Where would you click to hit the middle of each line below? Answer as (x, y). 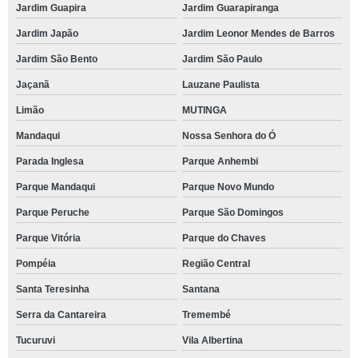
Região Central (216, 264)
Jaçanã (33, 85)
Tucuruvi (36, 340)
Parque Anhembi (220, 161)
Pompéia (36, 264)
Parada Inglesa (50, 161)
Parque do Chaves (224, 238)
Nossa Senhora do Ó (229, 136)
